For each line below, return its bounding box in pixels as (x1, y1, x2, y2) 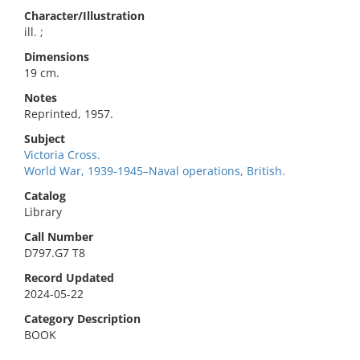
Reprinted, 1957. (24, 106, 113, 121)
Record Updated (24, 270, 114, 285)
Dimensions (24, 49, 89, 64)
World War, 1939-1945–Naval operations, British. (24, 163, 285, 178)
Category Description (24, 311, 141, 326)
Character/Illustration (24, 8, 145, 23)
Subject (24, 131, 65, 146)
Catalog (24, 188, 66, 203)
